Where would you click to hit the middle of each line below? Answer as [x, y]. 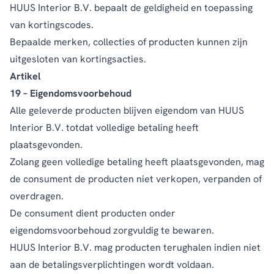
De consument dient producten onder [93, 213]
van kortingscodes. [52, 24]
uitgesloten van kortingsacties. [78, 59]
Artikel [25, 76]
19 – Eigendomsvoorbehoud [71, 93]
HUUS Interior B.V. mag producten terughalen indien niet [135, 247]
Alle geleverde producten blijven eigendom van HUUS [127, 110]
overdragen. [37, 196]
